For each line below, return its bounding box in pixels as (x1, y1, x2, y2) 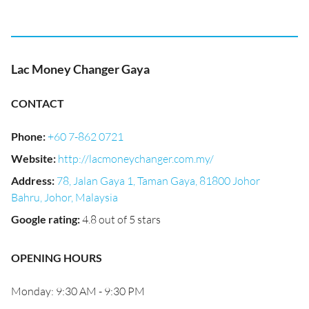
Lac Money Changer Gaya (11, 61, 150, 77)
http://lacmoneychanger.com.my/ (58, 152, 214, 166)
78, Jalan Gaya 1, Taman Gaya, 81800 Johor (57, 174, 260, 188)
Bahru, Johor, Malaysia (11, 190, 118, 204)
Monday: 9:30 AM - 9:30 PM (11, 284, 145, 298)
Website (11, 152, 53, 165)
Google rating (11, 212, 77, 226)
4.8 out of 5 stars (82, 212, 161, 226)
